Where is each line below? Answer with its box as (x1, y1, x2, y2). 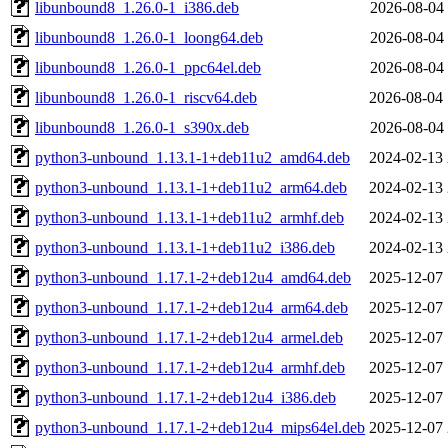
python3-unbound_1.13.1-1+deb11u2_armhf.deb (35, 208, 344, 226)
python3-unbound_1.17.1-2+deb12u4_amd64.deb (35, 268, 351, 286)
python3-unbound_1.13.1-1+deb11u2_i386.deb (35, 238, 335, 256)
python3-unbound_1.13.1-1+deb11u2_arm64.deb (35, 178, 347, 196)
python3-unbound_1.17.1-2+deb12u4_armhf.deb (35, 358, 345, 376)
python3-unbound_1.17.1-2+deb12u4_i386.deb (35, 388, 336, 406)
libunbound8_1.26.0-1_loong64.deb (35, 28, 263, 46)
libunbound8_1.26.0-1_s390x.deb (35, 118, 249, 136)
